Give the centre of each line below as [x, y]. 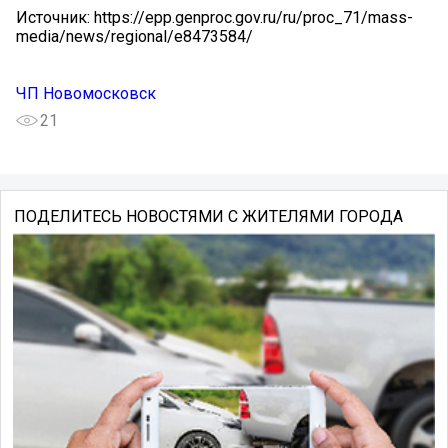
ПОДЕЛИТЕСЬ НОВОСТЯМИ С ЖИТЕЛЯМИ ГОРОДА [208, 217]
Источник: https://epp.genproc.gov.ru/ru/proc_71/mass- [214, 18]
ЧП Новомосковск [86, 94]
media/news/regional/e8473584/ [134, 37]
